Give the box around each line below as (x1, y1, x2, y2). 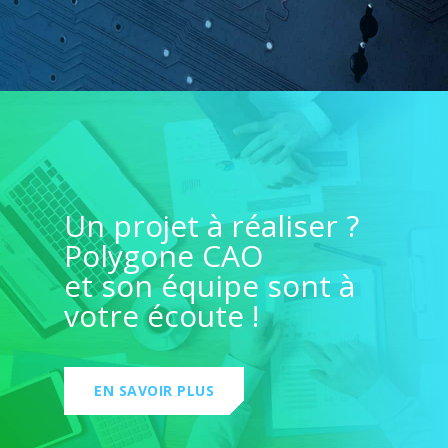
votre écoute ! (64, 294, 259, 336)
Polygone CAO (64, 234, 263, 276)
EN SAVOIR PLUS (94, 380, 214, 400)
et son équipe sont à (64, 264, 355, 306)
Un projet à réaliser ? (64, 204, 359, 246)
